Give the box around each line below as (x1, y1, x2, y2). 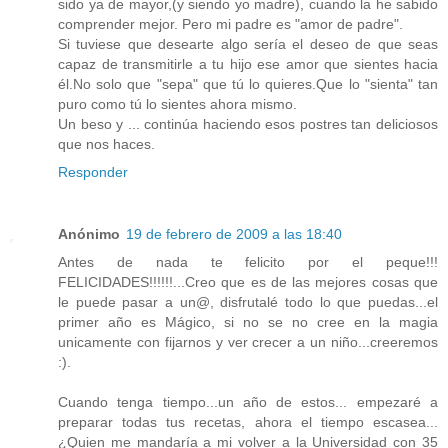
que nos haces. (58, 135, 155, 152)
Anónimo (58, 225, 120, 242)
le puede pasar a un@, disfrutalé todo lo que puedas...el (58, 293, 438, 310)
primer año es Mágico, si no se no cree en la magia (58, 313, 438, 330)
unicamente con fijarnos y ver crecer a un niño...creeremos (58, 333, 438, 350)
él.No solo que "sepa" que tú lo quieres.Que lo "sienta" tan (58, 75, 438, 92)
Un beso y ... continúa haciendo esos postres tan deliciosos (58, 115, 438, 132)
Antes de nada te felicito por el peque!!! (58, 253, 438, 270)
